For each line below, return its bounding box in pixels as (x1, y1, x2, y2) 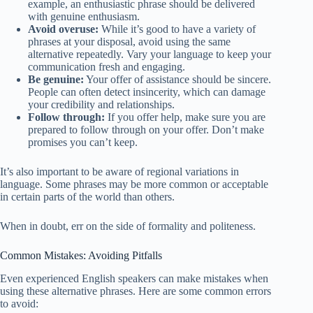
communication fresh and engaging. (28, 60, 185, 73)
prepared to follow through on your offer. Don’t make (28, 123, 264, 136)
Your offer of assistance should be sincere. (84, 73, 271, 85)
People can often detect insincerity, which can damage (28, 85, 265, 98)
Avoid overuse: (28, 22, 99, 35)
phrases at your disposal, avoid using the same (28, 35, 231, 48)
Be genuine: (28, 73, 84, 85)
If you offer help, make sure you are (105, 110, 265, 123)
